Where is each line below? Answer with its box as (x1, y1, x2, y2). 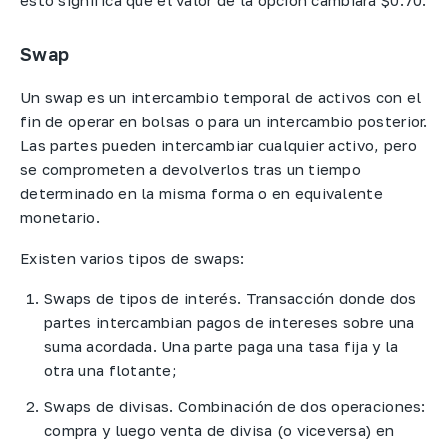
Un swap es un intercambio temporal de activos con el (20, 88, 422, 107)
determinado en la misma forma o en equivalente (20, 184, 383, 203)
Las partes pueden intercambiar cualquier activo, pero (20, 136, 417, 155)
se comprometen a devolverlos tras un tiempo (20, 160, 362, 179)
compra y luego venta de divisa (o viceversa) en (44, 421, 395, 440)
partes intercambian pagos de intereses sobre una (44, 313, 415, 332)
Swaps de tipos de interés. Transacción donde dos (44, 289, 417, 308)
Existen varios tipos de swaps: (20, 248, 245, 267)
